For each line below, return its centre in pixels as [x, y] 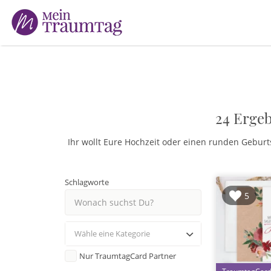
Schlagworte [87, 182]
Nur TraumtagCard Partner [128, 256]
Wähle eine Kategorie [112, 234]
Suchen [33, 15]
